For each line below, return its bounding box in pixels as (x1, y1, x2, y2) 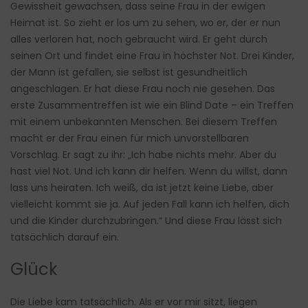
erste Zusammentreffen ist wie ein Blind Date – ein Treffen (10, 98, 294, 113)
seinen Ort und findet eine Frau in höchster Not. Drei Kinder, (10, 49, 294, 63)
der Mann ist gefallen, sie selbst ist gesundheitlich (10, 65, 247, 80)
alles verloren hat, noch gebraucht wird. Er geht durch (10, 32, 267, 47)
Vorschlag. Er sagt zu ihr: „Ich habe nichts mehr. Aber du (10, 148, 276, 162)
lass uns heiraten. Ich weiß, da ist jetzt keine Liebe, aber (10, 181, 274, 195)
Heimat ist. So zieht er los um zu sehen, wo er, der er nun (10, 16, 280, 30)
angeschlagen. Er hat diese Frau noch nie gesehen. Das (10, 82, 275, 96)
